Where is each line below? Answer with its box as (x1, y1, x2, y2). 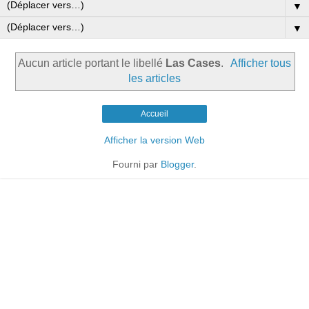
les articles (128, 72, 181, 85)
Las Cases (165, 57, 221, 70)
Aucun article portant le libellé (17, 57, 166, 70)
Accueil (141, 108, 168, 119)
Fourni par (112, 158, 161, 170)
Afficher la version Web (104, 134, 205, 146)
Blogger (161, 158, 194, 170)
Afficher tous (230, 57, 292, 70)
